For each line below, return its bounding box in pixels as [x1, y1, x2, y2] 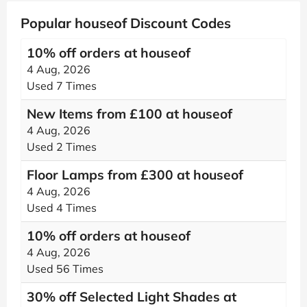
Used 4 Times [27, 201, 97, 214]
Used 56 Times [27, 262, 103, 275]
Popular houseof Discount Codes [21, 14, 231, 32]
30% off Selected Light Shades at [27, 288, 236, 305]
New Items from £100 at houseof [27, 106, 232, 122]
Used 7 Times [27, 79, 97, 93]
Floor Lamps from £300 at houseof [27, 167, 243, 183]
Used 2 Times [27, 140, 97, 153]
